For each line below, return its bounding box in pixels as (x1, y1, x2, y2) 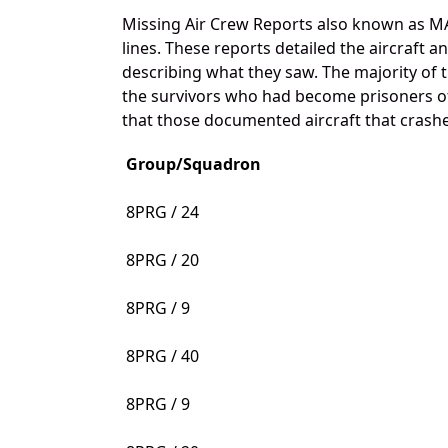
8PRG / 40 (126, 344, 199, 367)
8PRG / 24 (126, 200, 199, 223)
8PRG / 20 (126, 248, 199, 271)
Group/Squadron (126, 152, 261, 175)
